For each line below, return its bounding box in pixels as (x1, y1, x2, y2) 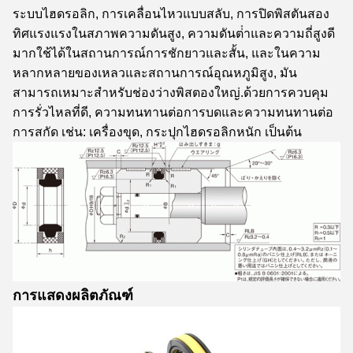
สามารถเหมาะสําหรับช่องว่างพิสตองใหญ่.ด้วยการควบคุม (13, 86, 329, 99)
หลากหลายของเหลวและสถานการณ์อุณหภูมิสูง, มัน (13, 66, 297, 80)
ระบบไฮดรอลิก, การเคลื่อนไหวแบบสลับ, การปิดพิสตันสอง (13, 7, 329, 20)
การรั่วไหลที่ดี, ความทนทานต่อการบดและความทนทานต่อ (13, 106, 333, 119)
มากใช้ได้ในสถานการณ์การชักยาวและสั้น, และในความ (13, 46, 321, 60)
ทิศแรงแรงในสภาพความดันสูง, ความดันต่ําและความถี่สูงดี (13, 27, 335, 40)
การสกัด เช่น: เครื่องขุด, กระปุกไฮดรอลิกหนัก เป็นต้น (13, 125, 302, 139)
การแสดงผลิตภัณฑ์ (13, 288, 133, 304)
